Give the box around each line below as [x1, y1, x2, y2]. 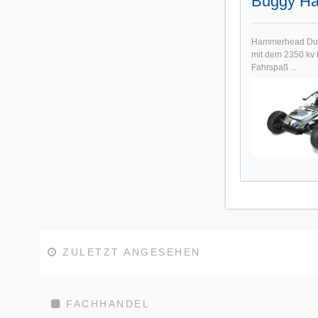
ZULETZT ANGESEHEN [57, 246, 201, 258]
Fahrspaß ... [251, 62, 297, 73]
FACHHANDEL [61, 297, 150, 309]
